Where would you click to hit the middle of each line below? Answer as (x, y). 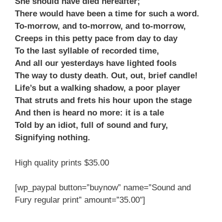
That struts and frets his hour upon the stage (103, 101)
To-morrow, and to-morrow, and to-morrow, (100, 26)
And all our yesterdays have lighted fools (96, 63)
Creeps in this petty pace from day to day (96, 39)
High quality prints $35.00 (62, 163)
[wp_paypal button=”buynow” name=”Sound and (103, 188)
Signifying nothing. (53, 138)
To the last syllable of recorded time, (87, 51)
